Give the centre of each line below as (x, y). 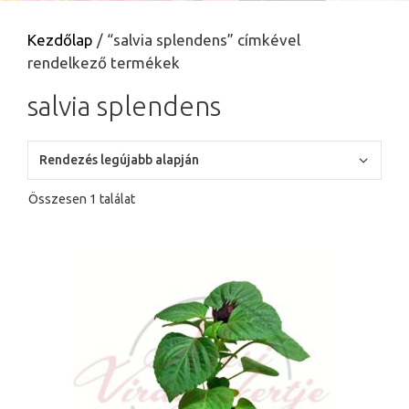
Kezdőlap (60, 39)
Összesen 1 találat (82, 199)
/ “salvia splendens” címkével (197, 39)
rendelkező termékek (104, 62)
